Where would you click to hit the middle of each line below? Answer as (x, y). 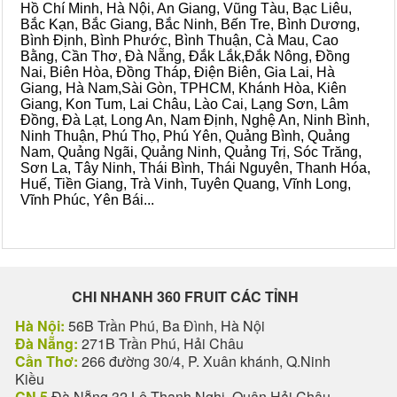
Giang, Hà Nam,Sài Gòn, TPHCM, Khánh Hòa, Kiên (183, 88)
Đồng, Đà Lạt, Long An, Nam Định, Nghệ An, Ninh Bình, (195, 120)
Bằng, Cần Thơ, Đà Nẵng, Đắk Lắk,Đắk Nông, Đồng (185, 56)
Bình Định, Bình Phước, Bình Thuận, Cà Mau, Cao (179, 40)
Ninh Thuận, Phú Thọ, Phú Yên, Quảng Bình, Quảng (185, 136)
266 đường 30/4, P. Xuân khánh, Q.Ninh (204, 361)
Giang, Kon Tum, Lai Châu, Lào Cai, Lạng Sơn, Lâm (184, 104)
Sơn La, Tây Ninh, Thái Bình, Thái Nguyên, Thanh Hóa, (195, 168)
